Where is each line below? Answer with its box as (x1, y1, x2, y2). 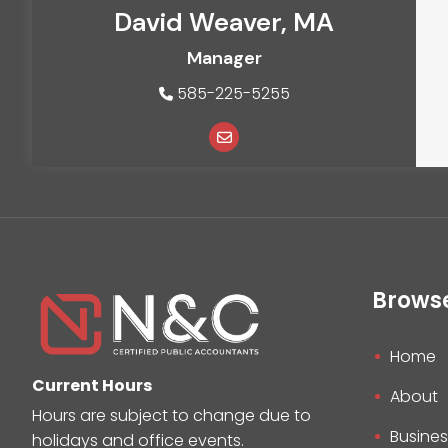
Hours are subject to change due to (32, 403, 312, 427)
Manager (186, 45, 262, 70)
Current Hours (32, 373, 153, 397)
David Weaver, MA (114, 4, 334, 39)
